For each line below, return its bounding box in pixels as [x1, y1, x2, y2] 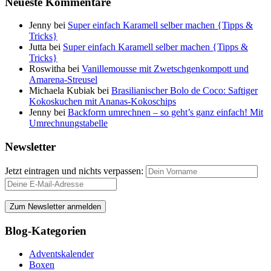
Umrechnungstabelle [29, 118, 108, 129]
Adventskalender [29, 249, 94, 260]
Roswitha [29, 64, 65, 74]
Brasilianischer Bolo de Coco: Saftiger [111, 85, 258, 96]
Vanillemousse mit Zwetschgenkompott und [82, 64, 249, 74]
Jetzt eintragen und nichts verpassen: [5, 165, 146, 176]
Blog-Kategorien [5, 224, 87, 237]
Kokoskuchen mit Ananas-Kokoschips [29, 96, 176, 107]
